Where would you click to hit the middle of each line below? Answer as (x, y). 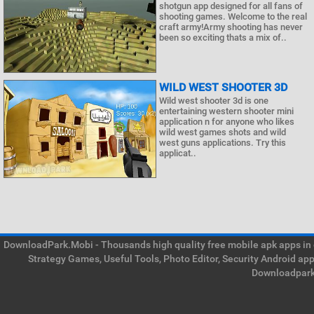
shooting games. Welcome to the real (233, 16)
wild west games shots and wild (223, 132)
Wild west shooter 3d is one (214, 101)
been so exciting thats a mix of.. (223, 37)
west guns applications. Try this (223, 143)
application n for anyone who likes (227, 122)
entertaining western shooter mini (226, 111)
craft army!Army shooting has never (231, 27)
